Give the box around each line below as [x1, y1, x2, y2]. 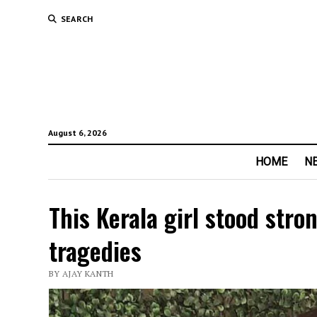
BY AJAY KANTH [48, 268, 114, 279]
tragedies [48, 232, 142, 270]
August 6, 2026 [47, 127, 107, 139]
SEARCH [60, 13, 93, 24]
